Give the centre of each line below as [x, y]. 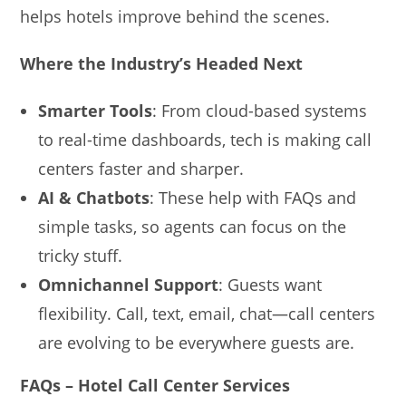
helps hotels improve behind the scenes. [175, 16]
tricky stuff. [81, 255]
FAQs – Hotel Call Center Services [155, 385]
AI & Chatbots [94, 197]
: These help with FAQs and [253, 197]
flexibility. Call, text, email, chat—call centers [207, 313]
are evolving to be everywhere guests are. [197, 342]
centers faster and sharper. [141, 168]
